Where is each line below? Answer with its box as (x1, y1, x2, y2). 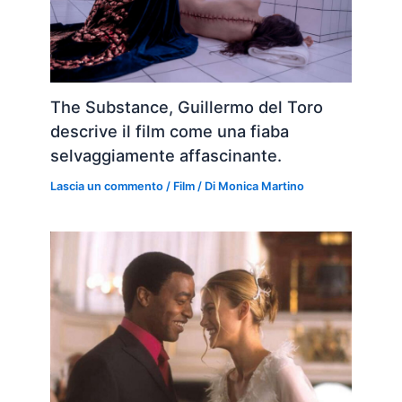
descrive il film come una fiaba (50, 121, 290, 142)
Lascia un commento (50, 179, 164, 194)
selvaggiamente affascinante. (50, 145, 283, 166)
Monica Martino (218, 179, 305, 194)
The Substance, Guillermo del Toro (50, 97, 324, 118)
